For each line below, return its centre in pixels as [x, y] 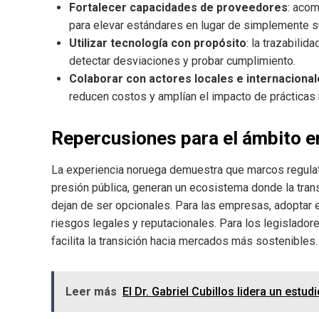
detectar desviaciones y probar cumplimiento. [182, 61]
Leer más [91, 291]
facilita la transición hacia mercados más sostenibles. [184, 241]
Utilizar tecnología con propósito [158, 43]
